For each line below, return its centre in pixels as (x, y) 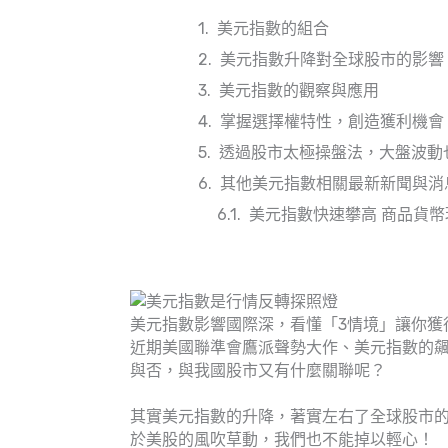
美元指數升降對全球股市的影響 (332, 59)
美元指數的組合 (273, 28)
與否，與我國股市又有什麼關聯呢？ (258, 370)
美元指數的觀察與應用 (299, 90)
